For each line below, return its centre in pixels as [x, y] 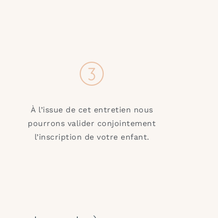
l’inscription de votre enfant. [92, 137]
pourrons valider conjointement [92, 123]
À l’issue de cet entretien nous [92, 109]
